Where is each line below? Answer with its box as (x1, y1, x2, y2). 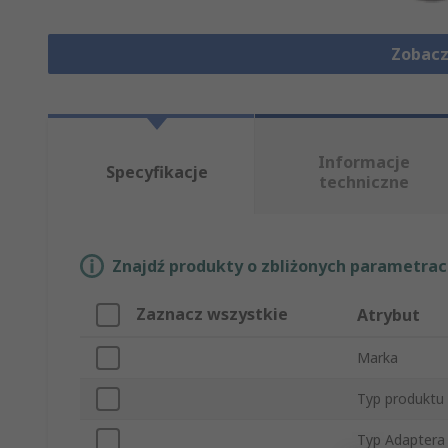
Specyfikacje (105, 161, 208, 184)
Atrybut (357, 304, 420, 327)
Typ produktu (357, 389, 444, 409)
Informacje (317, 151, 410, 174)
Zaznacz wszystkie (136, 303, 288, 326)
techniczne (318, 171, 409, 194)
